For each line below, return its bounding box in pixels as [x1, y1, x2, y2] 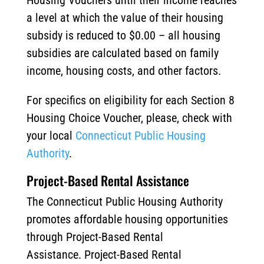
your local [26, 128, 72, 143]
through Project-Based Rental [26, 230, 163, 245]
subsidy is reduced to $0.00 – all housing [26, 28, 220, 43]
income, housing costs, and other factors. [26, 64, 221, 78]
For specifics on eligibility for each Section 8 [26, 93, 235, 108]
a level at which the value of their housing [26, 11, 223, 25]
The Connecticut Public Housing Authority [26, 194, 223, 209]
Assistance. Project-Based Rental [26, 247, 181, 262]
